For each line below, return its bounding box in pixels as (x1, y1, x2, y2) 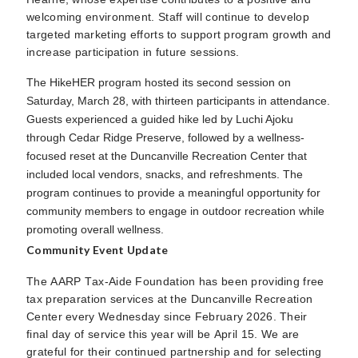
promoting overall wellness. (26, 223, 164, 236)
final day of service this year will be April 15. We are (26, 328, 300, 340)
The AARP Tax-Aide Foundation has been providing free (26, 275, 324, 288)
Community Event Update (26, 243, 169, 257)
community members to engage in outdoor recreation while (26, 205, 324, 217)
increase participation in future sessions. (26, 46, 240, 58)
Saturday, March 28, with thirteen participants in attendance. (26, 94, 330, 107)
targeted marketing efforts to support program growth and (26, 28, 332, 41)
